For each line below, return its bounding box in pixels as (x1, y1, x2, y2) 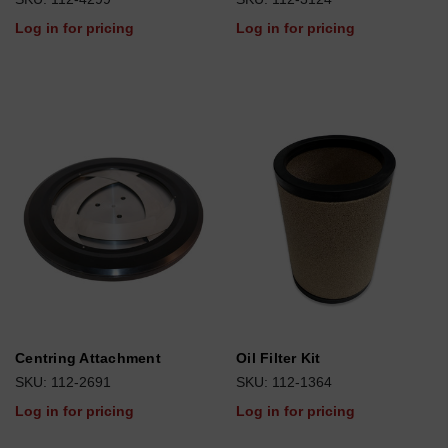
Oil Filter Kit (236, 350, 321, 366)
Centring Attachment (15, 350, 161, 366)
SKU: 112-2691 (15, 374, 111, 390)
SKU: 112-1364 (236, 374, 332, 390)
